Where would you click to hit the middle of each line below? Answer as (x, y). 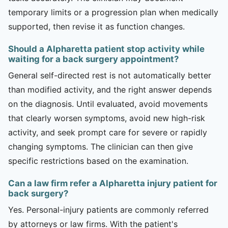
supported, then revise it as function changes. (96, 26)
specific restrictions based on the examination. (98, 161)
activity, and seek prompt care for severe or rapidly (108, 132)
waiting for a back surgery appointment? (93, 59)
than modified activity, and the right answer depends (110, 89)
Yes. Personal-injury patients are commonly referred (108, 209)
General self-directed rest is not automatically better (110, 75)
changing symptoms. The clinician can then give (101, 146)
